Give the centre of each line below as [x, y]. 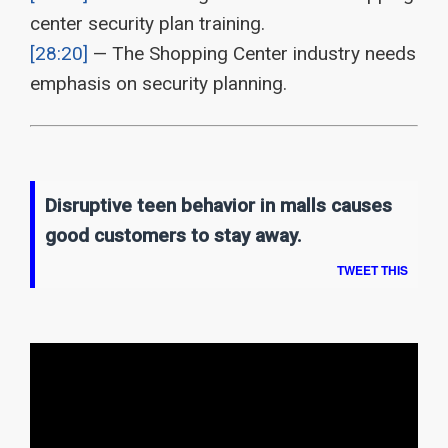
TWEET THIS [372, 269]
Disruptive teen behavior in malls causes [218, 205]
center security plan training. [147, 23]
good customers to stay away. [173, 235]
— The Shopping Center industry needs [252, 53]
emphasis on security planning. [158, 83]
